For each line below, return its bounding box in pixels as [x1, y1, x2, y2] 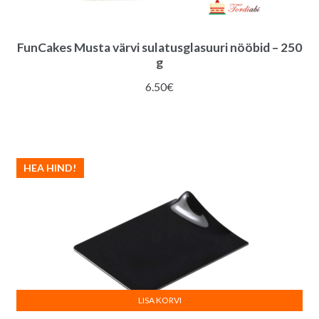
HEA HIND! [23, 161, 77, 174]
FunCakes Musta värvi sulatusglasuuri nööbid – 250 [17, 40, 302, 56]
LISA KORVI [137, 295, 182, 306]
